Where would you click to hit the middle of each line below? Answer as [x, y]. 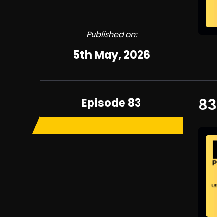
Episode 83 [111, 103]
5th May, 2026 [111, 55]
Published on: [111, 35]
